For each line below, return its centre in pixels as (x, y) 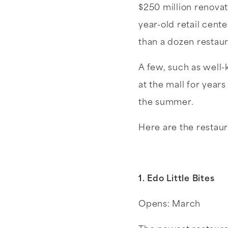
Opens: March (169, 205)
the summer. (166, 103)
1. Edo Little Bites (178, 179)
